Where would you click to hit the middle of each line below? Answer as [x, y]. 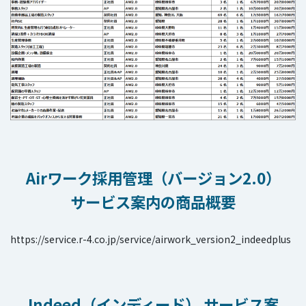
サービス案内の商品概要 [153, 202]
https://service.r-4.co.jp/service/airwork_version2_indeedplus [151, 239]
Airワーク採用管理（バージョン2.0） [153, 178]
